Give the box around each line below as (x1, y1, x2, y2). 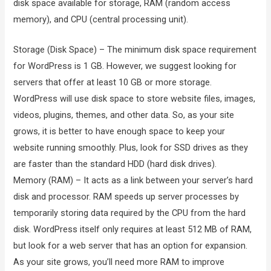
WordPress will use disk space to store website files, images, (13, 93, 256, 105)
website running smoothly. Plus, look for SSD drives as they (13, 142, 249, 154)
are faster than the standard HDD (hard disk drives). (13, 158, 217, 170)
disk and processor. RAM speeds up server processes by (13, 191, 240, 203)
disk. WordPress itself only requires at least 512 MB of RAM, (13, 224, 252, 235)
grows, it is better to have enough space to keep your (13, 126, 226, 137)
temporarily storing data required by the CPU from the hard (13, 207, 246, 219)
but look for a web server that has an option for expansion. (13, 240, 248, 252)
